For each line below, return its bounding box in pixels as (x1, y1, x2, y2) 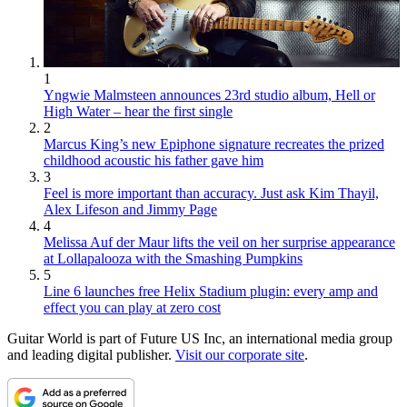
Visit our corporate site (175, 346, 304, 362)
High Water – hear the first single (44, 103, 233, 119)
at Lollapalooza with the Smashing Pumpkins (44, 250, 303, 266)
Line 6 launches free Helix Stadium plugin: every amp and (44, 283, 378, 299)
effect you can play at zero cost (44, 299, 221, 315)
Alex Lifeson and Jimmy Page (44, 201, 217, 217)
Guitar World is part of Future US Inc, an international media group (7, 330, 392, 346)
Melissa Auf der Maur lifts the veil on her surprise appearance (44, 233, 395, 250)
